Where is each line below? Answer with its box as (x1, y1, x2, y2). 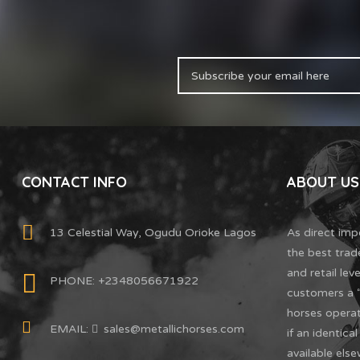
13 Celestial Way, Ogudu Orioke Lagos (50, 225, 256, 239)
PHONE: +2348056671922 (50, 273, 198, 288)
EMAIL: (50, 321, 92, 336)
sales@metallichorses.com (104, 321, 244, 336)
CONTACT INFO (22, 172, 127, 191)
